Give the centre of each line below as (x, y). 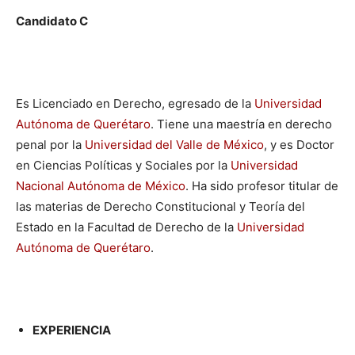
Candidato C (52, 21)
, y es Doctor (299, 144)
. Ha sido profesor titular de (262, 185)
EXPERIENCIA (72, 330)
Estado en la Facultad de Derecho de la (126, 227)
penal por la (50, 144)
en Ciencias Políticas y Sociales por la (123, 165)
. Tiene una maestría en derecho (241, 124)
